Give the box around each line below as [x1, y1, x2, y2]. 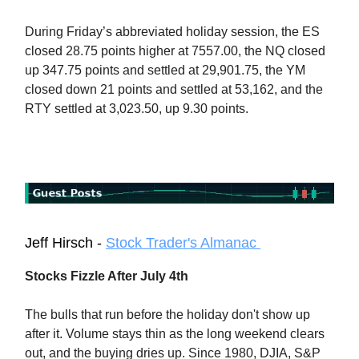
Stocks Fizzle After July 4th [25, 268, 188, 283]
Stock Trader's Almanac [106, 234, 260, 251]
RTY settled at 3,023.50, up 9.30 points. [25, 101, 248, 115]
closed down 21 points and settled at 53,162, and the [25, 82, 323, 96]
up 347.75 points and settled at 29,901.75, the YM [25, 63, 305, 77]
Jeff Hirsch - [25, 234, 106, 251]
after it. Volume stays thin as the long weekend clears [25, 326, 325, 341]
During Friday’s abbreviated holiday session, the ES [25, 24, 320, 38]
